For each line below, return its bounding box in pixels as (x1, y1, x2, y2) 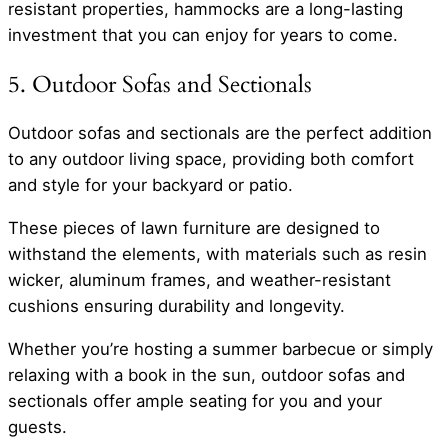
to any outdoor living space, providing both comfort (8, 149, 414, 170)
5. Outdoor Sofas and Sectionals (8, 68, 312, 100)
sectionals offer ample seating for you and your (8, 391, 382, 412)
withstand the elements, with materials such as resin (8, 244, 427, 265)
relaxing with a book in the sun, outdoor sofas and (8, 365, 405, 386)
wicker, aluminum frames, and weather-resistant (8, 270, 391, 291)
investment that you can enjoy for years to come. (8, 24, 398, 45)
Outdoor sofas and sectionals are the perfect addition (8, 123, 432, 144)
